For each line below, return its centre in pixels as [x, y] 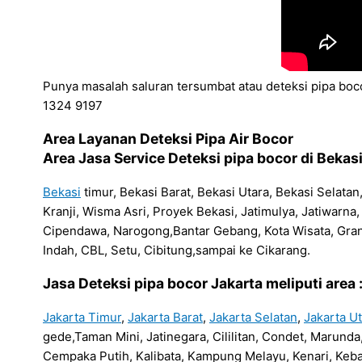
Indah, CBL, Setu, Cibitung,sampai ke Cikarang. [177, 250]
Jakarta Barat [165, 317]
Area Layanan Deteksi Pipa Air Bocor [168, 139]
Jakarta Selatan [253, 317]
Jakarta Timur [82, 317]
